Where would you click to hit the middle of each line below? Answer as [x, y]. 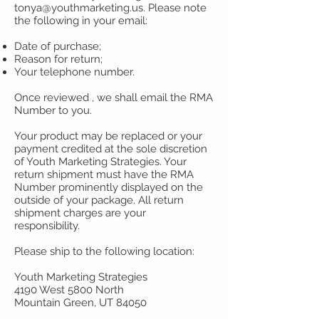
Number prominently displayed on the [109, 187]
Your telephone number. [74, 72]
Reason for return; [58, 59]
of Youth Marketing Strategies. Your [100, 162]
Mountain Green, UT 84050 [80, 303]
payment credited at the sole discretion [111, 149]
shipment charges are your [80, 213]
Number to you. [53, 110]
